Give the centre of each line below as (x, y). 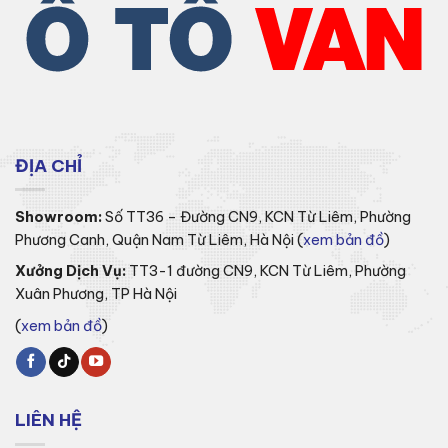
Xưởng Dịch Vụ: (70, 271)
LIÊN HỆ (48, 420)
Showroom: (58, 216)
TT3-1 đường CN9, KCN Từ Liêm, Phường (267, 271)
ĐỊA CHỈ (48, 165)
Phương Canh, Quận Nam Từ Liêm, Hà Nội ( (159, 239)
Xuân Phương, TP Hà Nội (96, 294)
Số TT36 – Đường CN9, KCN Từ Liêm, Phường (256, 216)
